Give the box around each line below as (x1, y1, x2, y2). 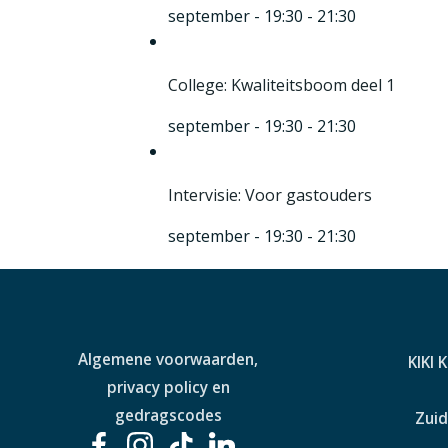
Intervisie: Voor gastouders (168, 184, 372, 206)
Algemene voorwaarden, (78, 349, 258, 369)
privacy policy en (106, 377, 230, 397)
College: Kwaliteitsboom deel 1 (168, 74, 395, 96)
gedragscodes (114, 405, 222, 425)
